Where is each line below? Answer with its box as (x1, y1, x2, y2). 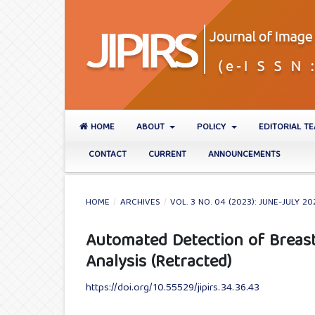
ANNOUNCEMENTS (208, 146, 281, 163)
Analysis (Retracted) (86, 248, 231, 278)
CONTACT (89, 146, 127, 163)
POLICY (197, 119, 229, 136)
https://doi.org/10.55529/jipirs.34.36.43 (86, 279, 259, 298)
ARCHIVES (120, 195, 160, 212)
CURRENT (148, 146, 186, 163)
